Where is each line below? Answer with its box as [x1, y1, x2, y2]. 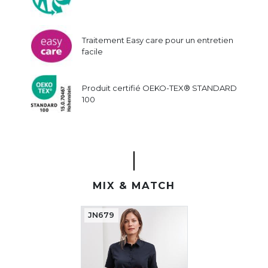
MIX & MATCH [93, 179, 175, 192]
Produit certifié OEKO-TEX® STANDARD [82, 83, 237, 93]
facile [82, 47, 103, 57]
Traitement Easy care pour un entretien [82, 35, 233, 45]
